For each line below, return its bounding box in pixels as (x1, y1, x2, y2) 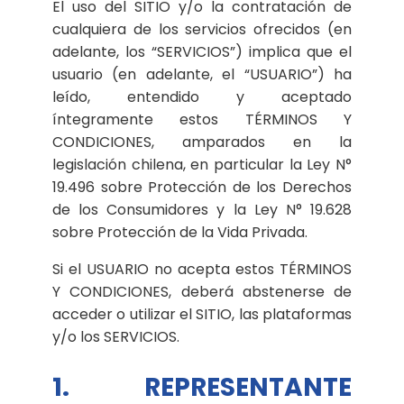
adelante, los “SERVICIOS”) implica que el (52, 41, 352, 62)
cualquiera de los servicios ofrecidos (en (52, 18, 352, 40)
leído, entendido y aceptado (52, 86, 352, 107)
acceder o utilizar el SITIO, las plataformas (52, 303, 352, 325)
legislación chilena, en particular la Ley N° (52, 153, 352, 175)
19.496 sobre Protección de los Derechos (52, 176, 352, 197)
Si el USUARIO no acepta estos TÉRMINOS (52, 258, 352, 280)
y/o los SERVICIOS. (52, 326, 179, 347)
